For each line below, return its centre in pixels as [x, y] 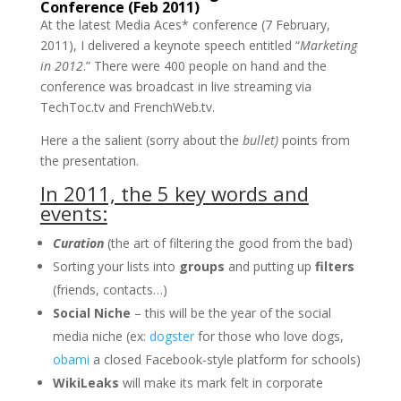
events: [73, 213]
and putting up [269, 266]
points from [316, 140]
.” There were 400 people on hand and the [205, 65]
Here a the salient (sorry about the [141, 140]
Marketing [328, 45]
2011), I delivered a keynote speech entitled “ [170, 45]
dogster [171, 336]
